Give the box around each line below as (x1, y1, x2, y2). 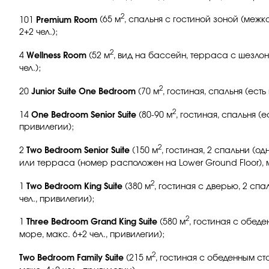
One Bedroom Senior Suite (31, 110, 136, 119)
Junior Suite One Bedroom (31, 87, 136, 96)
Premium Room (36, 16, 97, 25)
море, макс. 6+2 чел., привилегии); (19, 231, 165, 240)
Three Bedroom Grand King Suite (26, 218, 157, 227)
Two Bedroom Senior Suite (24, 146, 130, 155)
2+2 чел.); (19, 28, 58, 37)
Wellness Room (26, 51, 86, 60)
